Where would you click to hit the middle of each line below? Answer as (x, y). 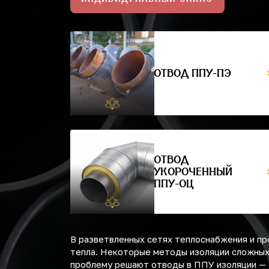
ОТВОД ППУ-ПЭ (193, 73)
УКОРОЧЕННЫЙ (194, 171)
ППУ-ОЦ (174, 183)
